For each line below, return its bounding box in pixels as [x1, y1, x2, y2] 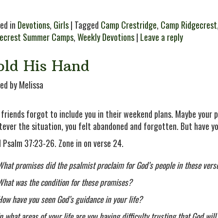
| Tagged [69, 18, 101, 31]
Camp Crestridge [101, 18, 157, 31]
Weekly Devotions [77, 31, 134, 43]
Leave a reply [140, 31, 183, 43]
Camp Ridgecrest [161, 18, 217, 31]
